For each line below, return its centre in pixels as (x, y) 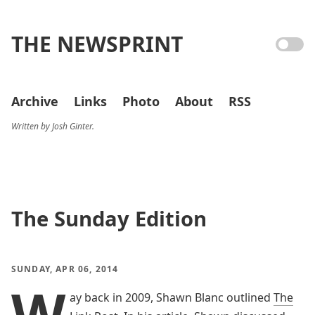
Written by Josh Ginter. (53, 126)
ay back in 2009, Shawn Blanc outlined (172, 297)
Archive (35, 101)
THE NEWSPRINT (97, 44)
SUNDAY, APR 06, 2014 (65, 269)
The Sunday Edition (109, 219)
